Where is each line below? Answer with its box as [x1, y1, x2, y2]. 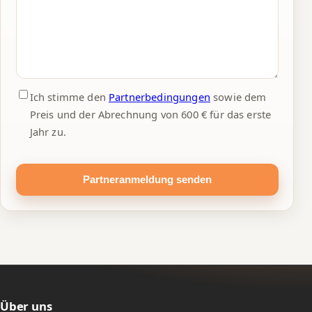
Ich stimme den [29, 90, 109, 104]
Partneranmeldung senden [82, 173, 212, 186]
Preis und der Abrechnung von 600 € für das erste [29, 107, 272, 122]
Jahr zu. [29, 125, 66, 139]
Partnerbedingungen [109, 90, 210, 104]
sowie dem [210, 90, 267, 104]
